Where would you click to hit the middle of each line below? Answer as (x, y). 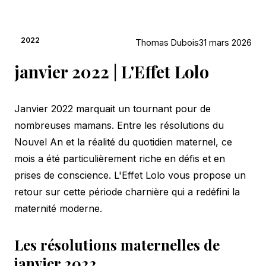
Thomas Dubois (167, 42)
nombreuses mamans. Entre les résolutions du (119, 125)
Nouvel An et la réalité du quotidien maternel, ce (123, 142)
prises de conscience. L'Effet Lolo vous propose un (130, 175)
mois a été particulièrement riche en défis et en (120, 158)
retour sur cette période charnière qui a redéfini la (127, 191)
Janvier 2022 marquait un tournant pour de (113, 108)
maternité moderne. (58, 208)
